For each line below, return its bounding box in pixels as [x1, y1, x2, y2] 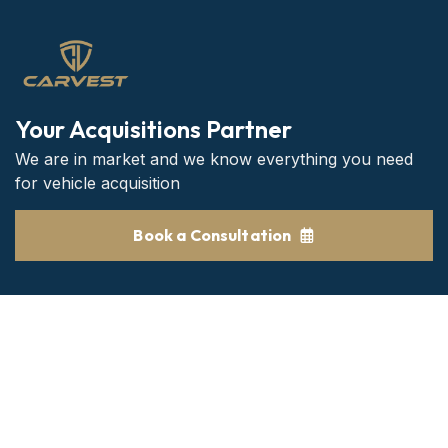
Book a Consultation [133, 224, 292, 245]
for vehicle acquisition [15, 172, 180, 193]
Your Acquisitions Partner [15, 113, 292, 144]
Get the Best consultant [93, 417, 295, 441]
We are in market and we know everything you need [15, 148, 413, 169]
